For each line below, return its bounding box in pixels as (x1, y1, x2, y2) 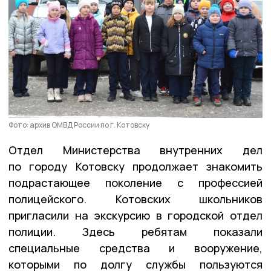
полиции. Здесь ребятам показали (8, 224, 263, 239)
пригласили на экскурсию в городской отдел (8, 207, 263, 223)
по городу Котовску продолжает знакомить (8, 158, 263, 174)
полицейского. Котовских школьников (8, 191, 263, 206)
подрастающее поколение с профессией (8, 175, 263, 190)
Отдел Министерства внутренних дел (8, 142, 263, 157)
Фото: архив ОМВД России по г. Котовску (8, 119, 149, 130)
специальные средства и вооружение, (8, 240, 263, 255)
